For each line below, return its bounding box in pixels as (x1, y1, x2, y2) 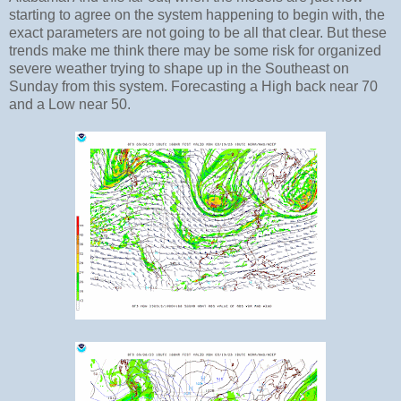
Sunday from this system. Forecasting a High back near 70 (9, 79, 378, 95)
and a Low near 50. (9, 97, 134, 113)
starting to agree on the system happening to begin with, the (9, 7, 385, 23)
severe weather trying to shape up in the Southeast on (9, 61, 349, 77)
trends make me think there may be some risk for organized (9, 43, 381, 59)
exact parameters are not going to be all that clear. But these (9, 25, 387, 41)
